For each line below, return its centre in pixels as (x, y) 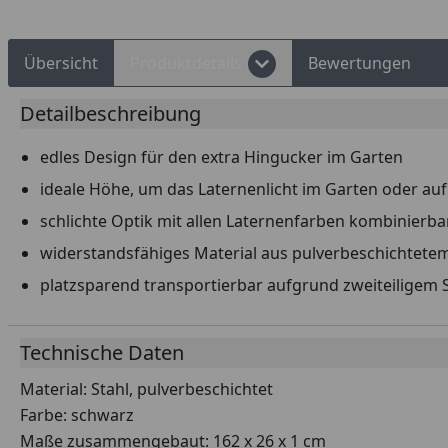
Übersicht (61, 62)
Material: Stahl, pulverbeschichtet (146, 388)
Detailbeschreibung (110, 113)
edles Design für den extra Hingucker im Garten (221, 156)
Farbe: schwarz (77, 414)
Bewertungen (359, 62)
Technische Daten (102, 352)
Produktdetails (186, 62)
